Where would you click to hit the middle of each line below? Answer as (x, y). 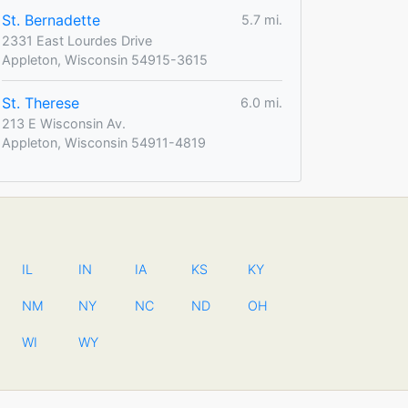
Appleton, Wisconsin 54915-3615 (105, 59)
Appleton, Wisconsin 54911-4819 (104, 142)
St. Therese (41, 102)
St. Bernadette (51, 20)
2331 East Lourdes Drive (77, 40)
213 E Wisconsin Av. (64, 123)
